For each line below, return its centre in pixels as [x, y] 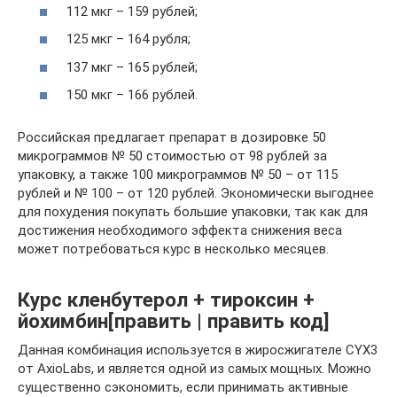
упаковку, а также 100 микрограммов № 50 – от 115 [178, 175]
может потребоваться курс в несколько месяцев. [173, 249]
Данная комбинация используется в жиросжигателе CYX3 [198, 350]
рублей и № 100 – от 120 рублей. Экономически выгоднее [196, 194]
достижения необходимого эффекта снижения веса [180, 231]
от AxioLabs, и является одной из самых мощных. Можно [195, 369]
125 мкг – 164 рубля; [128, 39]
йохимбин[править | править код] [174, 321]
